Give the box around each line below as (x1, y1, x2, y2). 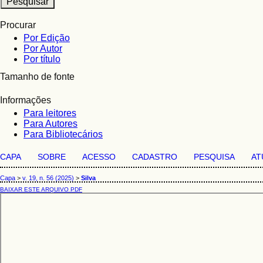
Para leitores (23, 108, 76, 118)
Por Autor (23, 43, 62, 53)
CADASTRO (132, 153, 177, 161)
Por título (23, 54, 60, 64)
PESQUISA (194, 153, 235, 161)
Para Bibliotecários (23, 129, 103, 139)
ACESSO (82, 153, 116, 161)
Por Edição (23, 33, 70, 43)
